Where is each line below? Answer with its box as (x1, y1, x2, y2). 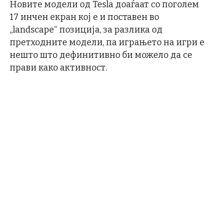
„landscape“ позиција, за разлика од (10, 24, 163, 35)
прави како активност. (10, 62, 107, 73)
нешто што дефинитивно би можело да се (10, 49, 192, 60)
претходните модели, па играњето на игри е (10, 36, 204, 48)
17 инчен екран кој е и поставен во (10, 11, 159, 22)
